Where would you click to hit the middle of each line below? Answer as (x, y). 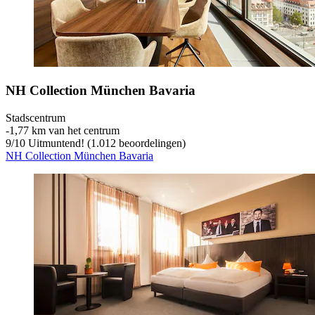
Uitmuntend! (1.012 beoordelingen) (105, 143)
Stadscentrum (36, 117)
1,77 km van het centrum (64, 130)
